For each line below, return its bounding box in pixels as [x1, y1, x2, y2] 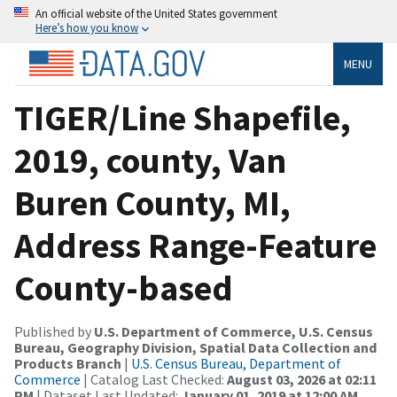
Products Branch [14, 354, 121, 372]
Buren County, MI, [14, 180, 291, 225]
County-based [14, 265, 233, 310]
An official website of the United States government [35, 6, 277, 20]
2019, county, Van [14, 137, 286, 183]
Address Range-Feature [14, 222, 377, 268]
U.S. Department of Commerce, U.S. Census [94, 322, 373, 340]
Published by [14, 322, 94, 340]
